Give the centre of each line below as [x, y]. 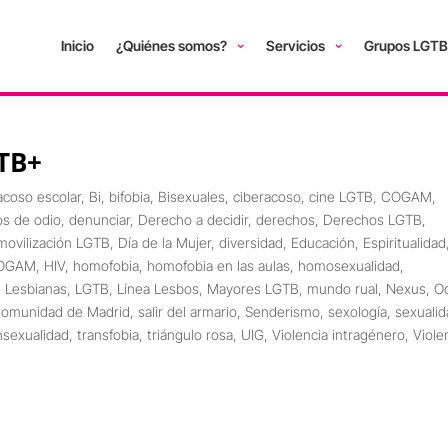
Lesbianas [36, 288]
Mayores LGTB [253, 288]
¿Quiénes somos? [172, 45]
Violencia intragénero [339, 334]
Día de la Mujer [165, 242]
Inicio [78, 45]
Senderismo [283, 311]
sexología [358, 311]
